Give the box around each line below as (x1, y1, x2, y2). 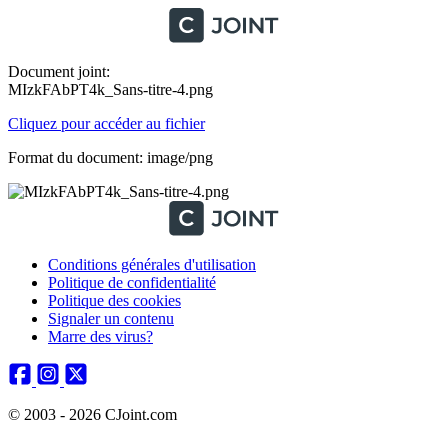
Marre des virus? (48, 328, 153, 345)
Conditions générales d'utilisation (48, 256, 256, 273)
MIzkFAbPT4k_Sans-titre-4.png (8, 81, 213, 98)
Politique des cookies (48, 292, 181, 309)
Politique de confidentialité (48, 274, 216, 291)
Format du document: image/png (8, 149, 213, 166)
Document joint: (8, 63, 110, 80)
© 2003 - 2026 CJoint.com (8, 406, 177, 423)
